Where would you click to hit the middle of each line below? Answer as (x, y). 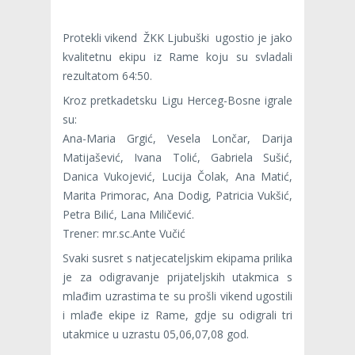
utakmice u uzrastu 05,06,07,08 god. (156, 334)
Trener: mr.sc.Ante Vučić (124, 233)
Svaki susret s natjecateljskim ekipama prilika (177, 258)
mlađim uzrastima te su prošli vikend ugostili (177, 296)
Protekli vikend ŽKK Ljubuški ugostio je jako (177, 37)
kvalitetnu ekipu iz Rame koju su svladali (177, 56)
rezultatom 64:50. (107, 75)
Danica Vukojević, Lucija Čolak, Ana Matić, (177, 176)
